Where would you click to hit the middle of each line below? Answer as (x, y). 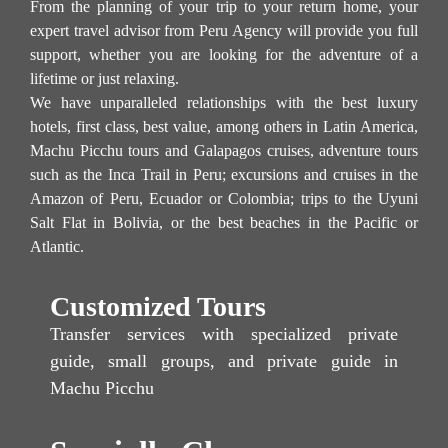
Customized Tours (158, 306)
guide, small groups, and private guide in (224, 360)
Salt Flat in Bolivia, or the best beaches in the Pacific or (224, 222)
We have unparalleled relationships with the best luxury (224, 102)
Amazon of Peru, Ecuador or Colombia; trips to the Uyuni (224, 198)
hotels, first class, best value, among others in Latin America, (224, 126)
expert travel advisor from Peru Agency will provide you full (224, 30)
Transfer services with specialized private (224, 333)
